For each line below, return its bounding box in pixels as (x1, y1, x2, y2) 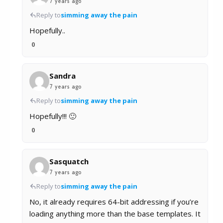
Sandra (49, 71, 76, 81)
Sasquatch (49, 156, 89, 167)
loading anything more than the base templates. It (29, 209, 201, 219)
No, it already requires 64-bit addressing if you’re (29, 197, 199, 207)
